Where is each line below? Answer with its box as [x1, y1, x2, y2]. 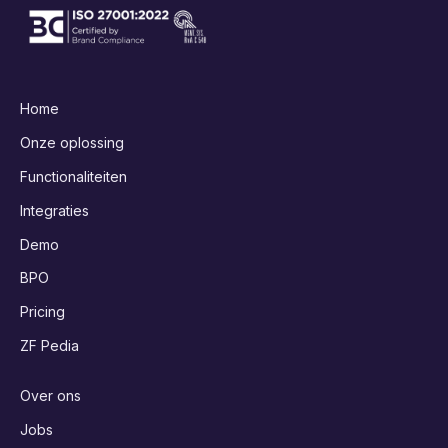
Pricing [20, 303, 65, 321]
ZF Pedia [20, 336, 79, 354]
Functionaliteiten [20, 168, 127, 186]
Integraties [20, 201, 89, 219]
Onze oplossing [20, 134, 124, 152]
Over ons [20, 386, 81, 404]
